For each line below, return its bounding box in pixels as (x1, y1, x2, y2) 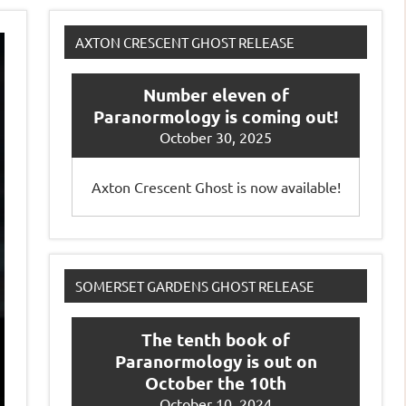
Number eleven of (142, 83, 289, 107)
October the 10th (145, 372, 286, 395)
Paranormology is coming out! (93, 105, 338, 129)
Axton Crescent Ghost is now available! (91, 178, 341, 197)
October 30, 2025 (159, 128, 272, 147)
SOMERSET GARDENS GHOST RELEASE (75, 277, 314, 295)
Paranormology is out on (114, 350, 317, 373)
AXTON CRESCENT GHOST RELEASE (75, 33, 295, 51)
